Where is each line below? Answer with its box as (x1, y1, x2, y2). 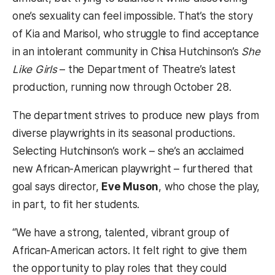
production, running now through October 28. (12, 81, 231, 94)
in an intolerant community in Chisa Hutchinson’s (12, 45, 242, 58)
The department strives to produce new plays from (12, 109, 259, 122)
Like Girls (12, 63, 57, 76)
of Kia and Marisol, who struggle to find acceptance (12, 28, 259, 41)
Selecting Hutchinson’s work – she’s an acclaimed (12, 145, 244, 158)
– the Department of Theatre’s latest (56, 63, 236, 76)
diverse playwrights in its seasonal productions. (12, 127, 235, 140)
